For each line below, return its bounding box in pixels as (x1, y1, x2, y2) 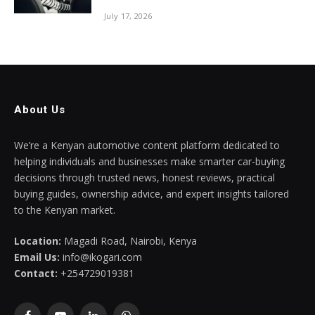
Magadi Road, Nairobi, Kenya (61, 234, 197, 247)
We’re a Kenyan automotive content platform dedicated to (14, 139, 280, 152)
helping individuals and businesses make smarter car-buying (14, 155, 285, 168)
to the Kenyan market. (14, 203, 115, 217)
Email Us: (14, 250, 60, 264)
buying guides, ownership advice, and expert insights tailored (14, 187, 289, 200)
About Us (14, 103, 66, 116)
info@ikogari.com (60, 250, 142, 264)
